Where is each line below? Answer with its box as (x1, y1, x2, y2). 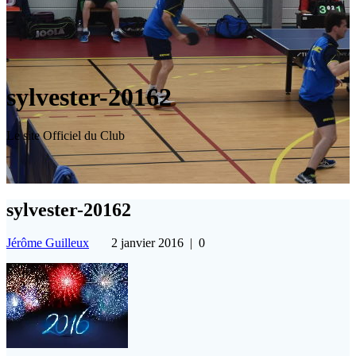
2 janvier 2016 (111, 236, 184, 250)
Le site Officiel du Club (6, 129, 125, 143)
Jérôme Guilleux (6, 236, 89, 250)
